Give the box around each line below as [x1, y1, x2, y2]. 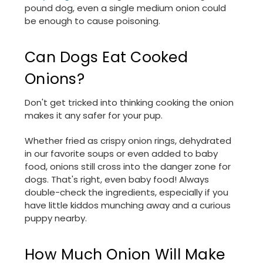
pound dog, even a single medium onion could [25, 2, 226, 15]
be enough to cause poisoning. [25, 15, 160, 28]
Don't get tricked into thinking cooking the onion [25, 96, 234, 109]
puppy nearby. [25, 212, 87, 225]
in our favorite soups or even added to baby [25, 147, 218, 160]
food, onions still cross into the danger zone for [25, 160, 231, 173]
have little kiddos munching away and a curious [25, 199, 231, 212]
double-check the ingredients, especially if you [25, 186, 228, 199]
